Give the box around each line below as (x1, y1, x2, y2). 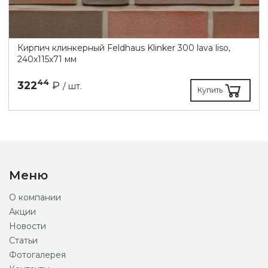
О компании (8, 191, 61, 203)
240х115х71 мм (17, 53, 77, 65)
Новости (8, 220, 46, 232)
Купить (197, 85, 223, 95)
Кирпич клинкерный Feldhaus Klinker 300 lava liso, (17, 42, 230, 53)
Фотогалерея (8, 249, 66, 260)
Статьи (8, 234, 38, 246)
